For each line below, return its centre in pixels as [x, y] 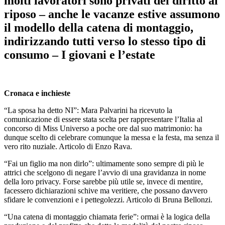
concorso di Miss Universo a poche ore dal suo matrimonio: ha [103, 128]
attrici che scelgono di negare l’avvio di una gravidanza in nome [105, 172]
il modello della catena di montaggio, [99, 27]
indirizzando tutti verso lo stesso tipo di [105, 41]
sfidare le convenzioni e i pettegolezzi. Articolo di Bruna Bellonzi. [108, 199]
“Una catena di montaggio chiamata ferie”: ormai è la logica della [107, 216]
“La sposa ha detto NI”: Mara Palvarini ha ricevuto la [88, 110]
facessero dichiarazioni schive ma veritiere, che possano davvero [106, 190]
